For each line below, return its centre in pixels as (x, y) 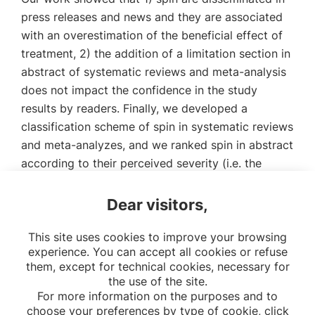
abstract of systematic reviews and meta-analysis (154, 72)
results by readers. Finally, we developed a (134, 108)
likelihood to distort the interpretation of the (140, 181)
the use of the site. (157, 281)
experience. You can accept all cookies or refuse (157, 252)
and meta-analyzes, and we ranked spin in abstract (157, 145)
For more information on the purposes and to (157, 296)
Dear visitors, (157, 205)
